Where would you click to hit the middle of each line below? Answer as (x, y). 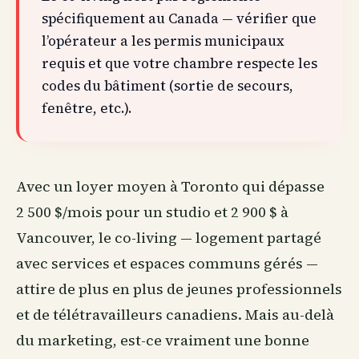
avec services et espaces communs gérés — (167, 263)
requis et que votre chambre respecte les (179, 63)
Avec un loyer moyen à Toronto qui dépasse (170, 186)
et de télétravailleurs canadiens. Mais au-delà (175, 315)
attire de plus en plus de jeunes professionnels (179, 289)
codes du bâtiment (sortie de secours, (167, 86)
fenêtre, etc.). (87, 108)
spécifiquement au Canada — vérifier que (179, 18)
